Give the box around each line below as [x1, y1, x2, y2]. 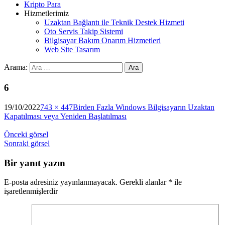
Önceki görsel [4, 130, 48, 139]
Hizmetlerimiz [24, 9, 69, 18]
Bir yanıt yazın [4, 157, 65, 168]
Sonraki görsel [4, 139, 50, 148]
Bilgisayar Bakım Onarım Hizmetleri [44, 36, 161, 45]
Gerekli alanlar [120, 178, 168, 187]
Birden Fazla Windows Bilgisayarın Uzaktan [73, 102, 214, 111]
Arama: [4, 63, 28, 72]
